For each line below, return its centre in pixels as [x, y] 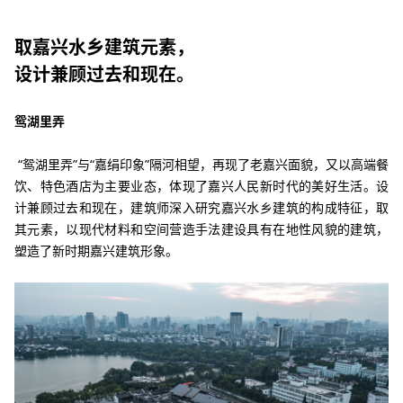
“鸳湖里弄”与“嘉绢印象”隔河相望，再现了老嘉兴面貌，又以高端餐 [201, 165]
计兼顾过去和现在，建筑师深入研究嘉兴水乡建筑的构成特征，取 [201, 208]
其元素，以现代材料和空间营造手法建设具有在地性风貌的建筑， [201, 229]
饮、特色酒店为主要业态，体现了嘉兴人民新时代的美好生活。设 [201, 186]
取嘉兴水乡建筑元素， [104, 48]
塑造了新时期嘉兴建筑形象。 [96, 251]
